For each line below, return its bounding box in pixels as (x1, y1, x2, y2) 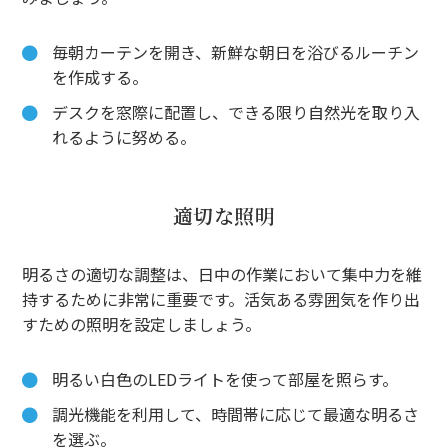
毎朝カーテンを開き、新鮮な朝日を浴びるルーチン (52, 39, 420, 64)
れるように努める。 (52, 124, 197, 149)
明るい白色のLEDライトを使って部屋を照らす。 (52, 366, 399, 391)
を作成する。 (52, 64, 149, 89)
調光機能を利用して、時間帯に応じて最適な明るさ (52, 401, 420, 426)
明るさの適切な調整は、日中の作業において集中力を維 (22, 261, 423, 286)
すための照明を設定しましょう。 (22, 311, 262, 336)
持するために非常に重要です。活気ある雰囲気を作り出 (22, 286, 421, 311)
